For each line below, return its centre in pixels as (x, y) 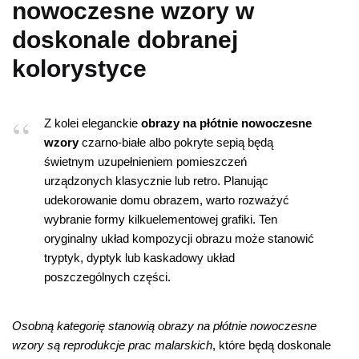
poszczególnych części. (107, 276)
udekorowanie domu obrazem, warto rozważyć (167, 200)
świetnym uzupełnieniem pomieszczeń (145, 161)
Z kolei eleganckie (93, 123)
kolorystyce (79, 69)
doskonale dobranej (125, 40)
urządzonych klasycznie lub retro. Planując (156, 180)
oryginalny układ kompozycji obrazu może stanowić (179, 238)
